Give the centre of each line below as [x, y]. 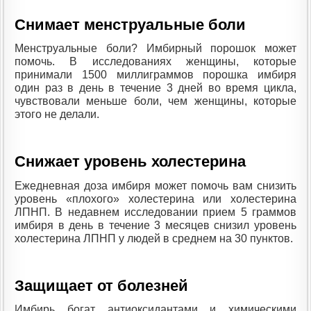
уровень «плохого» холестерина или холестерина [155, 199]
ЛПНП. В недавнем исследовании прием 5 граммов [155, 212]
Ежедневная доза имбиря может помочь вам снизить [155, 185]
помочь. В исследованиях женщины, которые [155, 61]
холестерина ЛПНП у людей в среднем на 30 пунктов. [154, 238]
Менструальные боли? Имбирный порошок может [155, 48]
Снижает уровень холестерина [130, 162]
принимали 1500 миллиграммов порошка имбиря [155, 75]
